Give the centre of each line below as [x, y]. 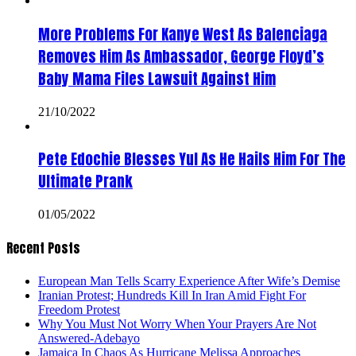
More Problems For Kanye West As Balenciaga [183, 34]
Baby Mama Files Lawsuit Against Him [157, 78]
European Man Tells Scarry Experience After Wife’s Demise [189, 281]
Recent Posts [43, 248]
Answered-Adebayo [89, 339]
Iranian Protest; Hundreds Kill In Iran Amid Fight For [172, 296]
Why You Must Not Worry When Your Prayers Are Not [177, 324]
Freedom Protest [79, 310]
